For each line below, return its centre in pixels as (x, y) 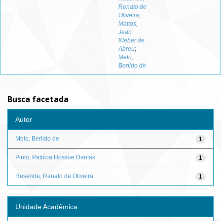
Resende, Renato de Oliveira (54, 176)
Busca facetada (38, 99)
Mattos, (128, 24)
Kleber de (131, 40)
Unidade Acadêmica (46, 206)
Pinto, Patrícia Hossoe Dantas (55, 157)
